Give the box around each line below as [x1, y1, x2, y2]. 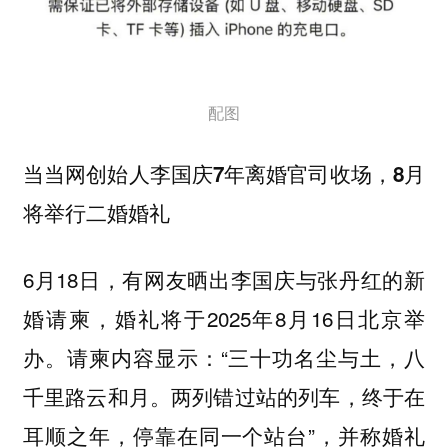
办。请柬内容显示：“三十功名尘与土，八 [22, 342, 426, 373]
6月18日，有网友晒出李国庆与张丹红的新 [22, 264, 426, 295]
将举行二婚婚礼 [22, 198, 170, 228]
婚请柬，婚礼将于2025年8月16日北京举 [22, 303, 426, 334]
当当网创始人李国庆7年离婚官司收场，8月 [22, 159, 426, 189]
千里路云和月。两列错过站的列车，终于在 [22, 381, 426, 412]
